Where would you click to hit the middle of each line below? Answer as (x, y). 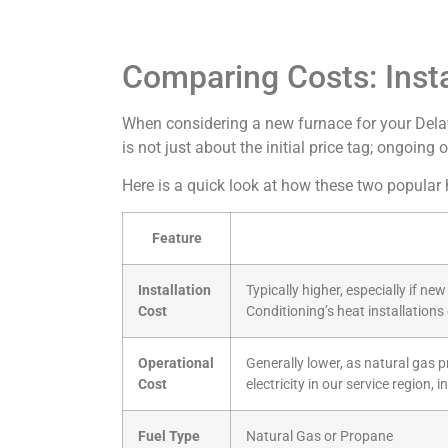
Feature (176, 239)
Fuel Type (169, 437)
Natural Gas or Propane (319, 437)
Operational (176, 364)
